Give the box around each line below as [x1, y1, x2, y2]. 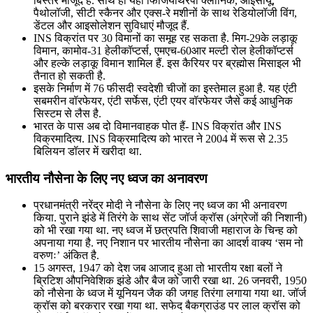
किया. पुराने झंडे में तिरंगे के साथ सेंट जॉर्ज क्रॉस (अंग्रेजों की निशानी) [34, 212, 307, 224]
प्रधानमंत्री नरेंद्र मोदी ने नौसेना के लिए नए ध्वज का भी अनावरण [34, 199, 287, 212]
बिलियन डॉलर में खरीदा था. [34, 145, 142, 157]
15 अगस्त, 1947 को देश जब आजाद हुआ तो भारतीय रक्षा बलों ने [34, 262, 282, 275]
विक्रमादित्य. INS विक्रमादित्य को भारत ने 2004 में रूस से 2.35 [34, 132, 288, 145]
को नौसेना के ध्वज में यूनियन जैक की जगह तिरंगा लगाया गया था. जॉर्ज [34, 287, 306, 300]
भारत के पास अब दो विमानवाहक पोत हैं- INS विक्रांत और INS [34, 119, 282, 132]
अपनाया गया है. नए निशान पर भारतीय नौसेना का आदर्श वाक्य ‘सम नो [34, 237, 303, 249]
